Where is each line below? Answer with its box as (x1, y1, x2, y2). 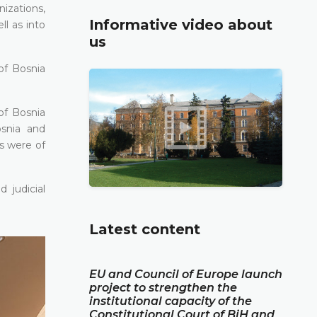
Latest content (89, 220, 200, 238)
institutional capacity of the (89, 294, 252, 308)
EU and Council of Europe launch (89, 267, 282, 281)
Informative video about (89, 16, 272, 33)
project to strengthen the (89, 280, 237, 294)
